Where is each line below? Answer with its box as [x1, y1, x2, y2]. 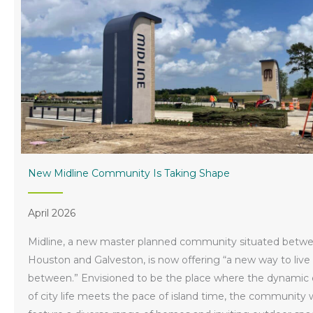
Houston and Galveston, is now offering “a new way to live [28, 253, 310, 266]
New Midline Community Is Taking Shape [28, 166, 230, 180]
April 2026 [28, 206, 75, 219]
